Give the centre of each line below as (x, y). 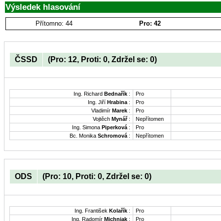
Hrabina (117, 102)
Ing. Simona (87, 127)
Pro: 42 (150, 23)
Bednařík (116, 93)
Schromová (112, 135)
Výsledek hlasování (43, 7)
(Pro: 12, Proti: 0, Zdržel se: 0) (102, 59)
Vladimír (102, 110)
